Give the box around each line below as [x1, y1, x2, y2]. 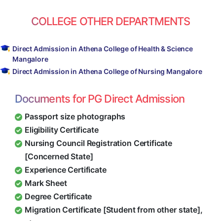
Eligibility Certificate [25, 124, 99, 135]
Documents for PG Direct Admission [15, 92, 184, 105]
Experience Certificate [25, 164, 107, 175]
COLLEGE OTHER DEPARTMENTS [31, 14, 190, 28]
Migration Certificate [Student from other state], [25, 204, 203, 215]
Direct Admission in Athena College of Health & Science [12, 44, 193, 53]
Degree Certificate [25, 191, 92, 201]
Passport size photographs [25, 111, 126, 121]
